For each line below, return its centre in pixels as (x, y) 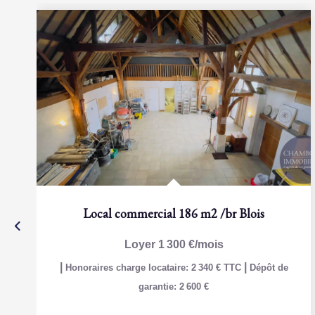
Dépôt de (269, 268)
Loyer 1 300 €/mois (174, 244)
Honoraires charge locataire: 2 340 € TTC (154, 268)
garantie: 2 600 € (174, 287)
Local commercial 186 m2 (150, 213)
